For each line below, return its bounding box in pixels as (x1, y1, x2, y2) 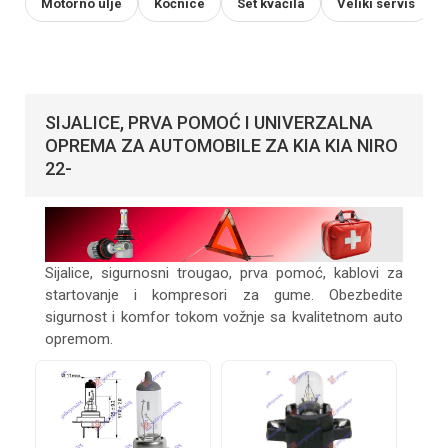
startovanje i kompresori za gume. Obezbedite (45, 285, 403, 304)
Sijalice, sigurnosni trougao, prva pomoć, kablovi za (45, 263, 403, 282)
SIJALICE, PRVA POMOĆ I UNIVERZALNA (45, 111, 373, 133)
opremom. (45, 329, 113, 348)
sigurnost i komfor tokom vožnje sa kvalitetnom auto (45, 307, 403, 326)
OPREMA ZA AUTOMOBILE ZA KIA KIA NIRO (45, 134, 398, 156)
